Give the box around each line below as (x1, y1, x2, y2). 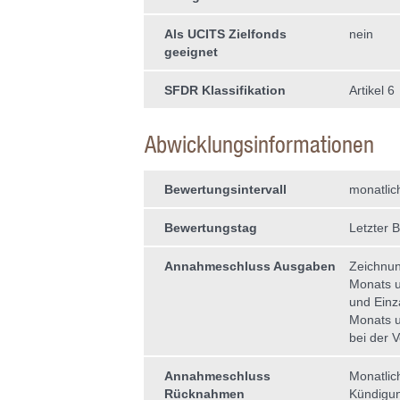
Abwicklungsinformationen (144, 130, 374, 158)
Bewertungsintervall (163, 182, 287, 196)
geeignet (163, 45, 218, 59)
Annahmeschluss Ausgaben (163, 259, 336, 273)
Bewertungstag (163, 221, 257, 235)
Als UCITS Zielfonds (163, 27, 287, 41)
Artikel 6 (348, 83, 395, 97)
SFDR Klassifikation (163, 83, 286, 97)
